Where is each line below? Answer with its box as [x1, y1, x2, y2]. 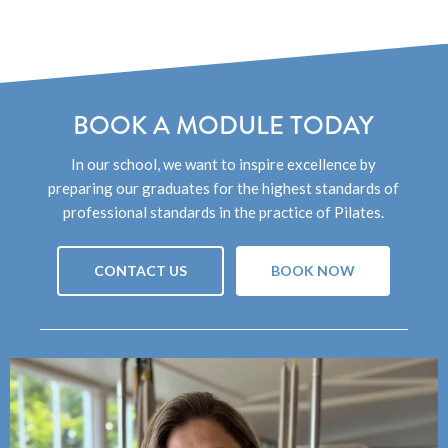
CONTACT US [94, 262, 188, 280]
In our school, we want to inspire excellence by [71, 154, 377, 173]
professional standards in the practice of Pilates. [63, 202, 385, 221]
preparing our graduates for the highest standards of [48, 178, 400, 197]
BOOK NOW [271, 262, 356, 280]
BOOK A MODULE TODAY [73, 107, 375, 144]
